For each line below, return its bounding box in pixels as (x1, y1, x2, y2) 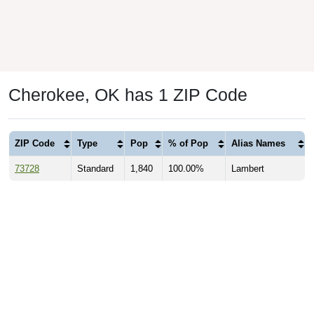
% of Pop (168, 138, 208, 149)
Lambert (231, 163, 264, 175)
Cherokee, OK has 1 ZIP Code (8, 85, 247, 105)
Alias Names (231, 138, 285, 149)
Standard (77, 163, 114, 175)
